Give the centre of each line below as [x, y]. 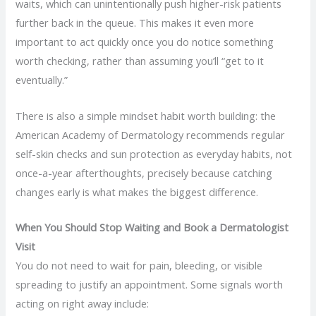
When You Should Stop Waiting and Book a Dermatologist [152, 227]
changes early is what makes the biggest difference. [137, 192]
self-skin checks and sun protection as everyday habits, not [154, 153]
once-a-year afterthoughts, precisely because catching [144, 172]
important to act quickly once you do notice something [145, 42]
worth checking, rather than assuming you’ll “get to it [140, 61]
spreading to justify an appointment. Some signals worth [150, 284]
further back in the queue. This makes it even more [135, 23]
